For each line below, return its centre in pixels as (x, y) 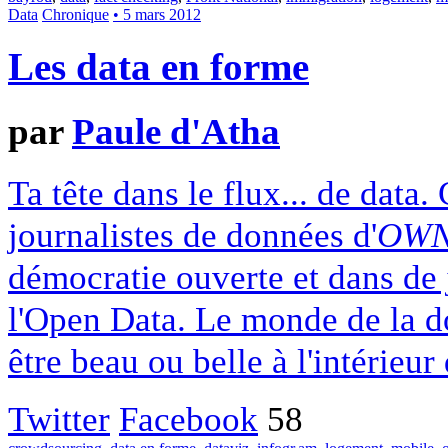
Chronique (75, 15)
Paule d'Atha (176, 132)
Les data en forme (158, 67)
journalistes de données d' (192, 235)
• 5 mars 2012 (157, 15)
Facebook (188, 419)
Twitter (59, 419)
